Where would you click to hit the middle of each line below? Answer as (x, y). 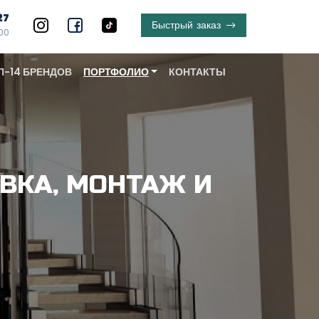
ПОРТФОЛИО (116, 72)
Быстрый (172, 25)
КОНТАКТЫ (197, 72)
